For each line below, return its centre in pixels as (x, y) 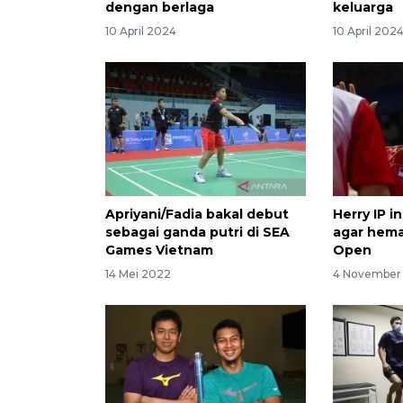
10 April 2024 (141, 31)
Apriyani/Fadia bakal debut (197, 214)
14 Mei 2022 (138, 273)
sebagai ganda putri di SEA (197, 232)
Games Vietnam (159, 250)
